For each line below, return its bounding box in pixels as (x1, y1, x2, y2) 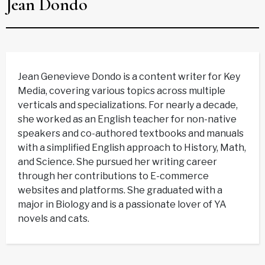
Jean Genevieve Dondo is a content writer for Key (18, 70, 240, 82)
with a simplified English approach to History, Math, (18, 141, 246, 153)
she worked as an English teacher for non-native (18, 113, 237, 125)
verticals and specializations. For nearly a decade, (18, 99, 238, 111)
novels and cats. (18, 212, 89, 224)
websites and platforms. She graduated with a (18, 184, 222, 196)
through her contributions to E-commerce (18, 170, 209, 182)
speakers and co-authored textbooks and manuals (18, 127, 244, 139)
